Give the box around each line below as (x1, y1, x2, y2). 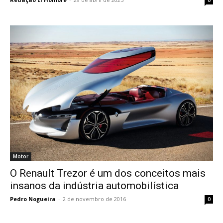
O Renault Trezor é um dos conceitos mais (10, 167, 206, 180)
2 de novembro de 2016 (63, 195, 126, 203)
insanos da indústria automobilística (10, 180, 179, 192)
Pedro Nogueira (10, 195, 56, 203)
